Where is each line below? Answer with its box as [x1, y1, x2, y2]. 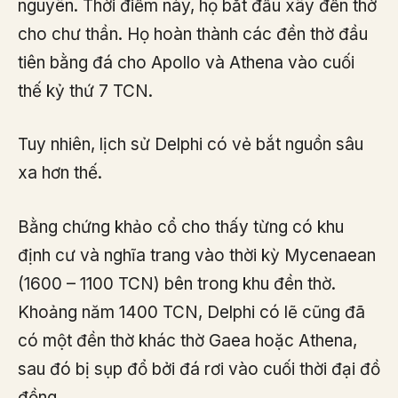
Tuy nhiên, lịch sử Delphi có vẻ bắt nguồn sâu [18, 134, 363, 155]
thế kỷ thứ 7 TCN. [18, 80, 153, 101]
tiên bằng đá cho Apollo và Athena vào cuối [18, 52, 354, 73]
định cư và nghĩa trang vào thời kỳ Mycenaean [18, 244, 376, 266]
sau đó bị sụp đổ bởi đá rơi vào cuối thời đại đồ [18, 358, 380, 379]
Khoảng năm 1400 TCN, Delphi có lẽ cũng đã [18, 301, 365, 322]
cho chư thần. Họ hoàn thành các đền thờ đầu [18, 23, 368, 44]
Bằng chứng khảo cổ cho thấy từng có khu [18, 216, 344, 237]
